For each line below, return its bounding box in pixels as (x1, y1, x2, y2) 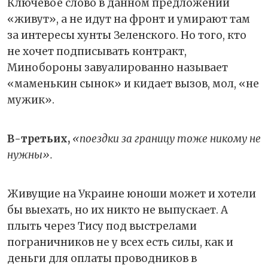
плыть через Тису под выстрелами (7, 219, 197, 233)
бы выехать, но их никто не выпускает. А (7, 203, 228, 217)
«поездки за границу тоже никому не (70, 132, 261, 145)
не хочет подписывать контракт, (7, 44, 187, 58)
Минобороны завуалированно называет (7, 60, 228, 74)
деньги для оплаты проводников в (7, 251, 197, 265)
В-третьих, (7, 132, 70, 145)
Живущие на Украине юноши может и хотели (7, 187, 256, 200)
